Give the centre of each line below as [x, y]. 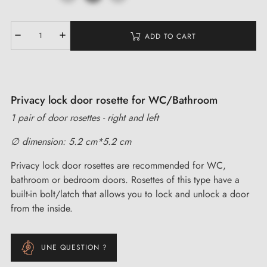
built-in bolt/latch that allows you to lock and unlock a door [130, 194]
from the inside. [42, 208]
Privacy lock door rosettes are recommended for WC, [118, 165]
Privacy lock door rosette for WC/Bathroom [114, 100]
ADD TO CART [170, 36]
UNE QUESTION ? [74, 247]
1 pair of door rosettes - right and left [86, 117]
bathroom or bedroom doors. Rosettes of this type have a [125, 179]
